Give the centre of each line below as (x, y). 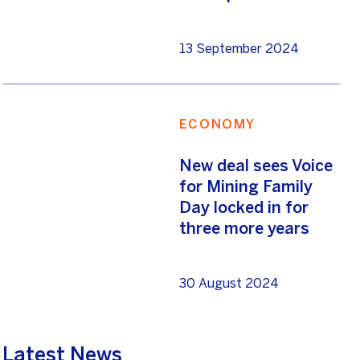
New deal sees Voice (256, 166)
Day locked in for (243, 207)
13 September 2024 (239, 49)
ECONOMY (217, 124)
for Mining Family (245, 186)
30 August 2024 (229, 284)
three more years (244, 228)
